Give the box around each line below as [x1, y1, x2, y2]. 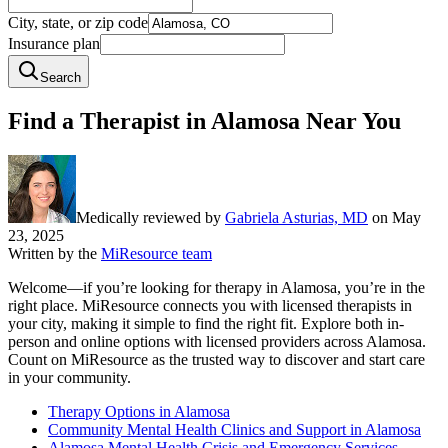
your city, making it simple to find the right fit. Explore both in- [8, 315, 404, 333]
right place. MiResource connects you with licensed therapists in [8, 297, 412, 315]
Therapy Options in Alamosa [48, 403, 230, 421]
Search [40, 70, 81, 86]
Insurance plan [8, 35, 100, 53]
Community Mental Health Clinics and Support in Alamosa [48, 421, 421, 439]
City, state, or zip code [8, 14, 148, 32]
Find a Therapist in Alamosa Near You [8, 108, 401, 135]
